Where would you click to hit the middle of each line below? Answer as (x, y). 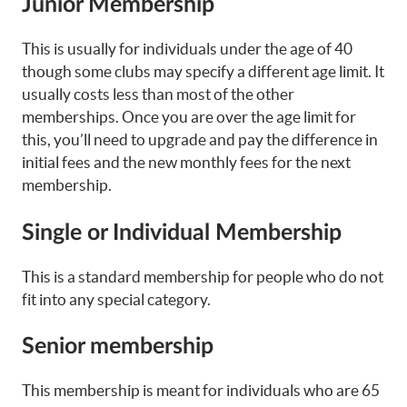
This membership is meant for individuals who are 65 (201, 391)
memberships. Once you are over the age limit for (189, 117)
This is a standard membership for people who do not (203, 276)
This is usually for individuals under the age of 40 (187, 49)
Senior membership (118, 347)
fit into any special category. (116, 299)
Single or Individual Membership (182, 233)
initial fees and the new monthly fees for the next (186, 163)
